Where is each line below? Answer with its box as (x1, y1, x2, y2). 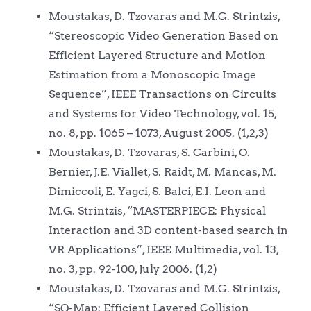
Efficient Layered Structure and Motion (48, 48, 266, 62)
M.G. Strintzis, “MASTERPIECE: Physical (48, 203, 266, 217)
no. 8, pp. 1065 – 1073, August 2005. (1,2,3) (48, 126, 269, 140)
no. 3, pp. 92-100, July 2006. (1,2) (48, 262, 217, 276)
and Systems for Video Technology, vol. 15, (48, 106, 276, 120)
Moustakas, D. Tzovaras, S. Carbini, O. (48, 145, 250, 159)
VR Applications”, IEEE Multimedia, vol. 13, (48, 242, 278, 256)
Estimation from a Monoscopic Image (48, 67, 256, 81)
